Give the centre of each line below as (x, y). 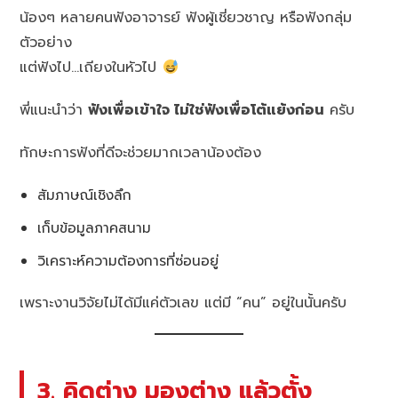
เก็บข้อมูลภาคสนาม (95, 228)
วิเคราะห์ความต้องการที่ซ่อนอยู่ (128, 261)
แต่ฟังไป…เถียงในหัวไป (91, 68)
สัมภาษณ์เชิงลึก (85, 195)
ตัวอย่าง (46, 43)
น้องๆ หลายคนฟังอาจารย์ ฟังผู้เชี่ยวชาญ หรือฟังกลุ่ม (186, 18)
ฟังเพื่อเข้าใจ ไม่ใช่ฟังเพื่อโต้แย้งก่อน (207, 111)
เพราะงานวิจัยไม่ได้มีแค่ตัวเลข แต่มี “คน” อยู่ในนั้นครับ (183, 303)
